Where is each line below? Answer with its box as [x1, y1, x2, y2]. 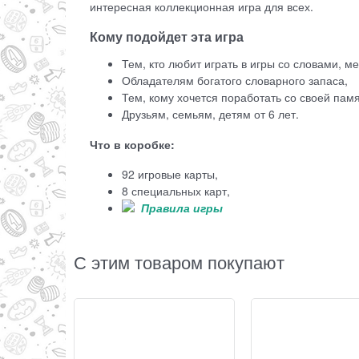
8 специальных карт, [122, 182, 230, 199]
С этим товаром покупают [74, 248, 284, 274]
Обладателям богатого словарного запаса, [122, 72, 348, 89]
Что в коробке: [90, 136, 178, 153]
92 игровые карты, [122, 165, 218, 182]
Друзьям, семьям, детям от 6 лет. [122, 106, 299, 123]
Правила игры [141, 199, 223, 216]
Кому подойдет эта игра [90, 27, 247, 46]
